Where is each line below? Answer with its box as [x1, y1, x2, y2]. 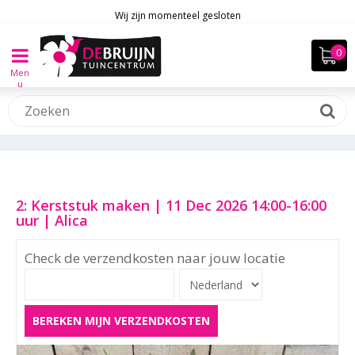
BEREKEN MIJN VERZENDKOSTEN [32, 313, 210, 328]
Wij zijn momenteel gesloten [114, 9, 241, 22]
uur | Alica [16, 211, 88, 230]
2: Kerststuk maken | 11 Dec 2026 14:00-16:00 [16, 196, 326, 215]
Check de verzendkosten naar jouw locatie [25, 249, 285, 267]
